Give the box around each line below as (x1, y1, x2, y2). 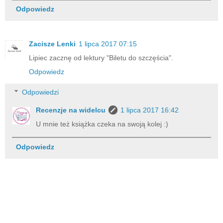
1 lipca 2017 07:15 (79, 39, 137, 48)
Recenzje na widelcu (36, 106, 106, 114)
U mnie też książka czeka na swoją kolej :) (36, 120, 169, 128)
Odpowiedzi (22, 88, 59, 97)
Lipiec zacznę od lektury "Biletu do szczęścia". (29, 53, 173, 62)
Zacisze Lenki (29, 39, 76, 48)
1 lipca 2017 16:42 (120, 106, 179, 114)
